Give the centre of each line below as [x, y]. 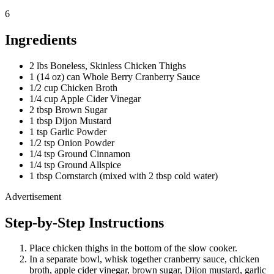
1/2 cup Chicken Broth [73, 87]
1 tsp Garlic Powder [68, 131]
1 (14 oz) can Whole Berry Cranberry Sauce [115, 76]
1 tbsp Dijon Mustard [70, 120]
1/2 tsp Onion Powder [72, 143]
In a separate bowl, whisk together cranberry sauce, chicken [144, 259]
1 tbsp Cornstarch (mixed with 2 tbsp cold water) [124, 176]
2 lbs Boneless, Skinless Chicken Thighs [108, 65]
